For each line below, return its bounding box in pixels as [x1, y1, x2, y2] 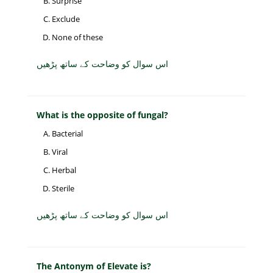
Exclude [52, 13, 80, 25]
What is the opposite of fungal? [37, 109, 168, 121]
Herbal [52, 165, 76, 176]
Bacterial [52, 128, 83, 140]
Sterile [52, 183, 74, 194]
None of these [52, 32, 103, 43]
